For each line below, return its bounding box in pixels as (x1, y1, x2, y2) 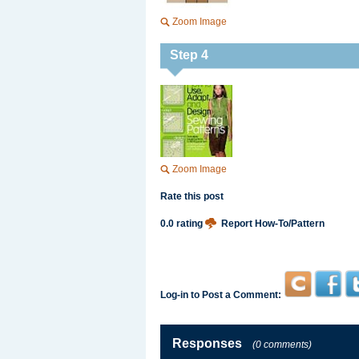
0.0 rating (160, 218, 205, 229)
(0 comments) (252, 339, 312, 350)
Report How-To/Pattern (221, 218, 325, 229)
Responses (172, 337, 242, 350)
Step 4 (170, 48, 208, 62)
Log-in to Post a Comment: (160, 289, 281, 301)
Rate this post (160, 191, 224, 202)
